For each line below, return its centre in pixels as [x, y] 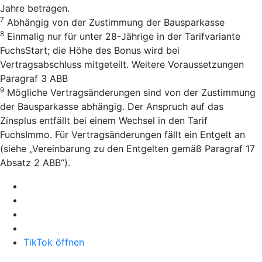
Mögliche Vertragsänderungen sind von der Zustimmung [130, 93]
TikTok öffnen [54, 242]
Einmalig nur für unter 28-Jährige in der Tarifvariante [122, 37]
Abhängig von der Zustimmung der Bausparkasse [114, 23]
